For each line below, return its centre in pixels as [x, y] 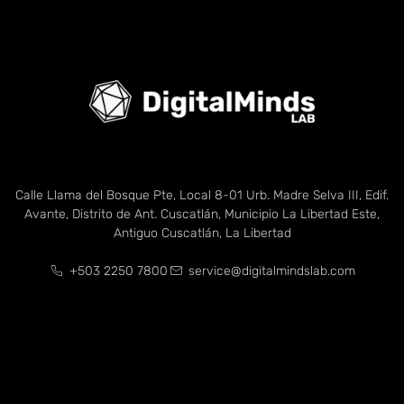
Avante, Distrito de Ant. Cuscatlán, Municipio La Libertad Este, [202, 214]
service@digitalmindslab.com [271, 271]
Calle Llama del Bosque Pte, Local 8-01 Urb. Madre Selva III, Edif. [202, 195]
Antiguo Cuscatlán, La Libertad [202, 233]
